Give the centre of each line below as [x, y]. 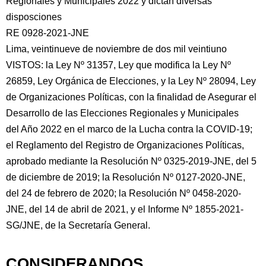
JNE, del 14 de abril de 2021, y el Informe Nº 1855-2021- [125, 209]
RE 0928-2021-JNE [47, 33]
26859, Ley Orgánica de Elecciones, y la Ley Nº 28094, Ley [131, 81]
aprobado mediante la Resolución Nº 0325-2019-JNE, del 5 [131, 161]
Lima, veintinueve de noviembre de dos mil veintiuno [116, 49]
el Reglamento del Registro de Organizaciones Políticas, [125, 145]
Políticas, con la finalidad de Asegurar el [171, 97]
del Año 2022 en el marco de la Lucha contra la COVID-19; [129, 129]
